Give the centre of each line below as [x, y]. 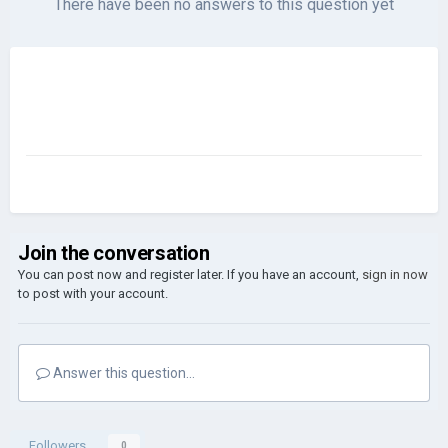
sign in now [395, 274]
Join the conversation [114, 253]
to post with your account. [93, 293]
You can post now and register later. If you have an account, [190, 274]
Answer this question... [122, 373]
